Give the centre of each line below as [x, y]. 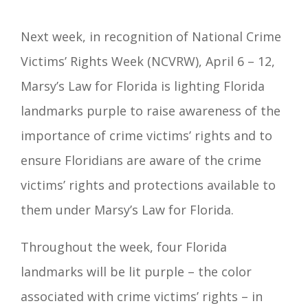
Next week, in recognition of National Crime [151, 37]
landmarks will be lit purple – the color [136, 272]
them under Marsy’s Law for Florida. [127, 210]
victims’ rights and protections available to [148, 185]
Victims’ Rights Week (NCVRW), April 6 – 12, [148, 62]
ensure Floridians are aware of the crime [141, 161]
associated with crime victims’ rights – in [142, 297]
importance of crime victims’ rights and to [146, 136]
